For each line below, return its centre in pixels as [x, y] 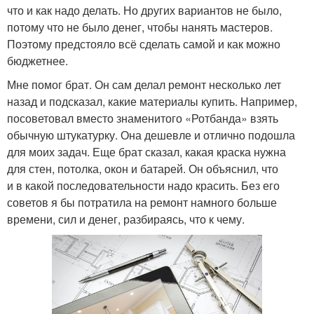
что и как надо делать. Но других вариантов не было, [144, 10]
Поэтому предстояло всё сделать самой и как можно [144, 43]
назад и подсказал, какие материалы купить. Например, [152, 101]
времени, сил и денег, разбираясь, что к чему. [126, 219]
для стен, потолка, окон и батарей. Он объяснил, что [143, 168]
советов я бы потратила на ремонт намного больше [142, 202]
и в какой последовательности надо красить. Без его [143, 185]
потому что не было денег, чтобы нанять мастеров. [140, 27]
